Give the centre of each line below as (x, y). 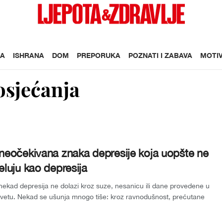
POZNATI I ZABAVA (160, 55)
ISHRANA (28, 55)
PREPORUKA (99, 55)
